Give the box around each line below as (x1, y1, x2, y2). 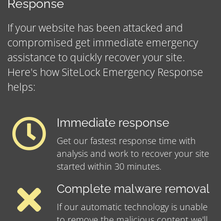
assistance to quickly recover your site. (7, 50, 185, 65)
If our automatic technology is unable (57, 201, 208, 213)
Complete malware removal (57, 182, 210, 196)
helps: (7, 80, 36, 94)
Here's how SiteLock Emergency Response (7, 65, 203, 79)
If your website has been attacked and (7, 21, 183, 35)
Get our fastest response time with (57, 135, 196, 147)
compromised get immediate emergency (7, 36, 198, 50)
